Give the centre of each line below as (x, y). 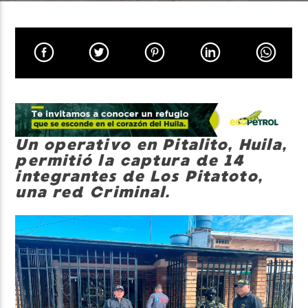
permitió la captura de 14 (130, 161)
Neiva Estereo (59, 96)
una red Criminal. (93, 192)
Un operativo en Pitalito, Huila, (151, 145)
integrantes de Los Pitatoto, (139, 177)
